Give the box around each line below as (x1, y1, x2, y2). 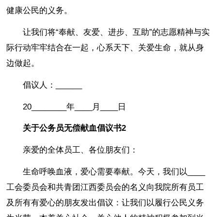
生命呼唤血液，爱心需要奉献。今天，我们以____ (23, 167, 205, 176)
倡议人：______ (23, 80, 82, 90)
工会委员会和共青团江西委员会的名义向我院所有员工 (6, 183, 204, 192)
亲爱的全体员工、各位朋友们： (23, 145, 139, 155)
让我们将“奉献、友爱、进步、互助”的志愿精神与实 (23, 28, 210, 37)
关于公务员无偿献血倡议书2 (23, 124, 126, 133)
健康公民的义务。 (6, 6, 73, 15)
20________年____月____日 (23, 102, 126, 111)
